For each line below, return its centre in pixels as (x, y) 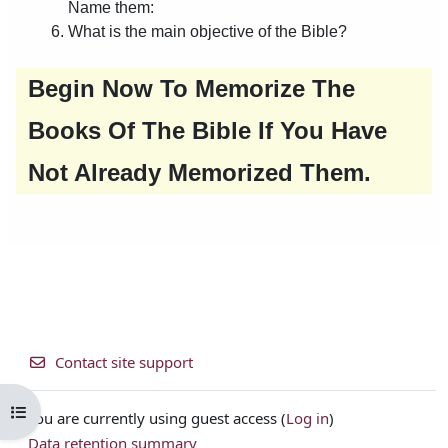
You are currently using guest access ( (157, 418)
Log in (307, 418)
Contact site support (123, 361)
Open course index (75, 411)
